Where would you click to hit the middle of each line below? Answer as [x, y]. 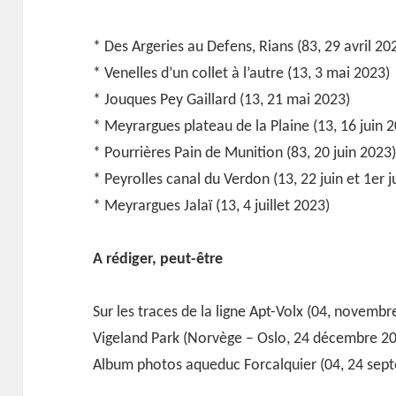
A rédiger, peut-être [158, 259]
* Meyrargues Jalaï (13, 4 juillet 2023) [212, 206]
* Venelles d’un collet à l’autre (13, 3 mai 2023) [242, 73]
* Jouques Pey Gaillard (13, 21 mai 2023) [222, 100]
